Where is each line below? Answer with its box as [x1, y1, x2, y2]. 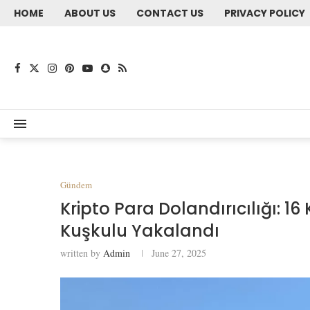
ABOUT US [64, 6, 116, 20]
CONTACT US [136, 6, 203, 20]
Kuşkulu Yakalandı [60, 219, 219, 242]
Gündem [60, 179, 92, 191]
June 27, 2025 [152, 246, 206, 259]
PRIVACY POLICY [224, 6, 305, 20]
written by [60, 246, 103, 259]
